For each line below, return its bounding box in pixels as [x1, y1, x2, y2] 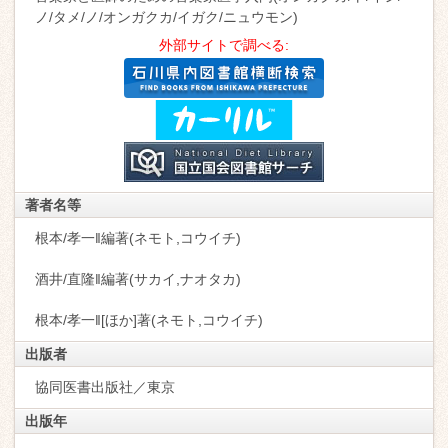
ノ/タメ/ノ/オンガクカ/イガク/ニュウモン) [35, 8, 298, 25]
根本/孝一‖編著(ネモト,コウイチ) [35, 229, 241, 246]
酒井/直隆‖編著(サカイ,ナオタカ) [35, 270, 241, 287]
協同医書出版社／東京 [35, 378, 175, 395]
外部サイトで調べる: [159, 36, 289, 53]
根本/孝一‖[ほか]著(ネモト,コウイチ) [35, 311, 263, 328]
